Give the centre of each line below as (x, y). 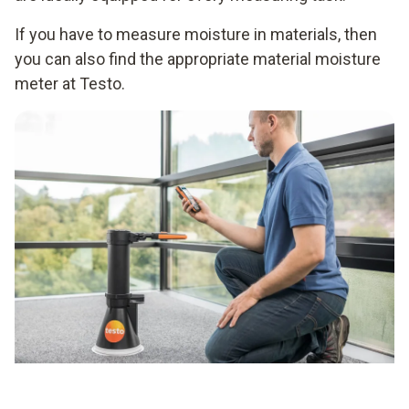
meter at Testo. (70, 83)
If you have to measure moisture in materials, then (196, 34)
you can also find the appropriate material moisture (198, 58)
